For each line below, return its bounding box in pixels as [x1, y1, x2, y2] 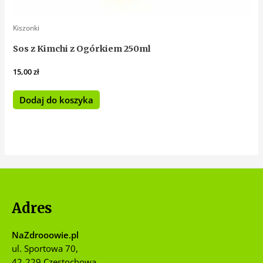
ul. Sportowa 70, [12, 242, 78, 254]
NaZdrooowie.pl [12, 228, 79, 241]
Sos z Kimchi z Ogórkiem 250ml [13, 43, 151, 55]
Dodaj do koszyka [19, 93, 94, 106]
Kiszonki [13, 23, 40, 33]
